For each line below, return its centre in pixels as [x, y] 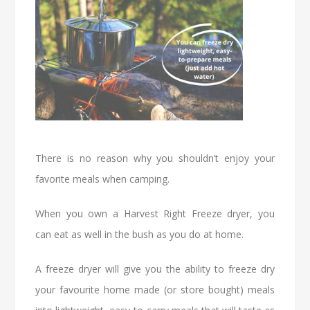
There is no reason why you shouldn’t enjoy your [155, 158]
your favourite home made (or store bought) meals [155, 290]
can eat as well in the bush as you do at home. [139, 234]
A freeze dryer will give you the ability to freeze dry [155, 269]
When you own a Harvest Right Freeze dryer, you [155, 213]
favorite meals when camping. [102, 179]
